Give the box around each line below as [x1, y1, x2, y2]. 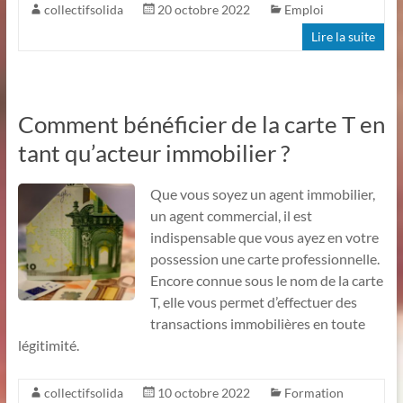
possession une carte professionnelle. [149, 249, 380, 267]
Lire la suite [311, 28, 376, 44]
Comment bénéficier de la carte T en [17, 109, 385, 139]
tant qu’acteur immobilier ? [17, 138, 290, 167]
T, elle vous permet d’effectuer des [149, 292, 357, 310]
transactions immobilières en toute [149, 314, 365, 332]
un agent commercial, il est [149, 206, 312, 224]
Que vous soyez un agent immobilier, [149, 184, 375, 202]
